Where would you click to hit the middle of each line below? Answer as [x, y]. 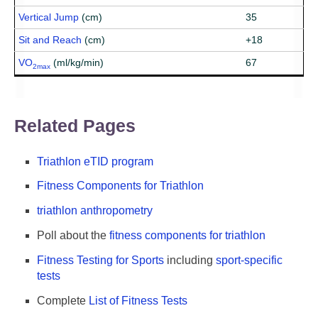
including [190, 260]
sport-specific [249, 260]
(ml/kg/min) [77, 63]
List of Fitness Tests [138, 300]
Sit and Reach [50, 40]
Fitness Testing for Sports [100, 260]
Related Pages [75, 125]
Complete [63, 300]
